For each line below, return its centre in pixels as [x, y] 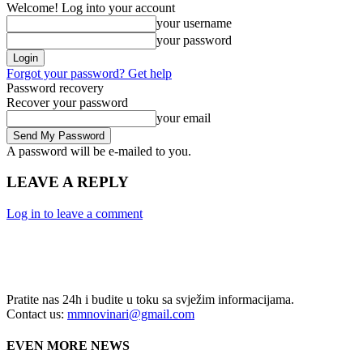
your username [194, 23]
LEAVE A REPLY [68, 182]
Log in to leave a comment [75, 214]
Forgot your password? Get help [89, 73]
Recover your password [67, 102]
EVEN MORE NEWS [68, 346]
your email [184, 117]
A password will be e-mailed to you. [99, 151]
